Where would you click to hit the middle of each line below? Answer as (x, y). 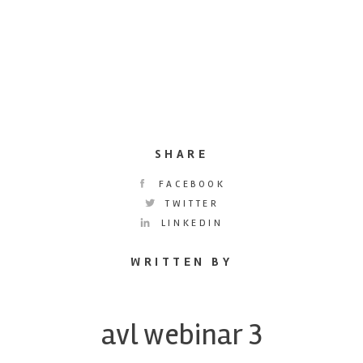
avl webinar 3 (181, 335)
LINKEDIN (190, 223)
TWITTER (190, 203)
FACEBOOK (190, 184)
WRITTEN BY (181, 261)
